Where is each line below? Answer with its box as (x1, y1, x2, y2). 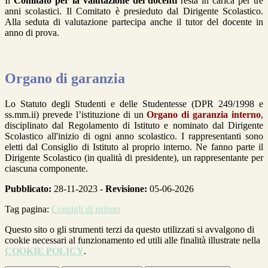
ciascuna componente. (5, 163, 88, 173)
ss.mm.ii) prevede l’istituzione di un (5, 109, 144, 120)
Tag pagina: (5, 203, 51, 214)
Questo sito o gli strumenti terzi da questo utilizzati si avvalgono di (5, 224, 254, 234)
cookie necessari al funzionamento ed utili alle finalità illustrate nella (5, 234, 260, 245)
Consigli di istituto (51, 203, 120, 214)
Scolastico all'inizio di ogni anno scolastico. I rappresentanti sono (5, 130, 263, 141)
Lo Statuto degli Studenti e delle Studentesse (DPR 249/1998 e (5, 98, 263, 109)
